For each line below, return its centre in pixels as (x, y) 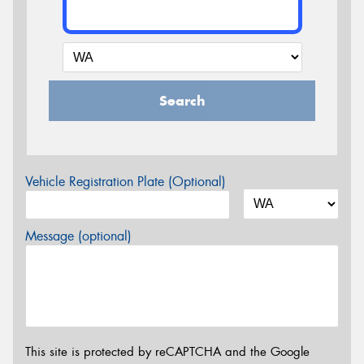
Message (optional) (78, 236)
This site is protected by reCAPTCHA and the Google (167, 351)
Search (182, 101)
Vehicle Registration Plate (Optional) (126, 182)
